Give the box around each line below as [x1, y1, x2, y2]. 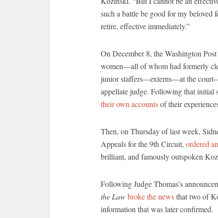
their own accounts [101, 99, 158, 109]
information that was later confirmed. [101, 204, 213, 214]
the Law [101, 191, 127, 201]
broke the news [127, 191, 174, 201]
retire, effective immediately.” [101, 21, 190, 31]
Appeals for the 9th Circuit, [101, 139, 186, 149]
